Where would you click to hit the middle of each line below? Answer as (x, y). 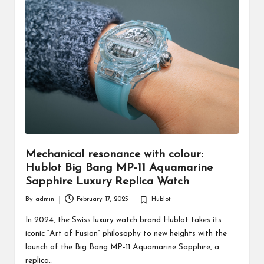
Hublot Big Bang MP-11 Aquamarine (119, 168)
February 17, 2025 (103, 200)
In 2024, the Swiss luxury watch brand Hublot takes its (123, 220)
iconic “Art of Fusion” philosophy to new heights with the (126, 234)
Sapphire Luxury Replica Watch (107, 181)
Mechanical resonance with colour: (114, 154)
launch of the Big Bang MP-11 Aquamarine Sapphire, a (122, 247)
